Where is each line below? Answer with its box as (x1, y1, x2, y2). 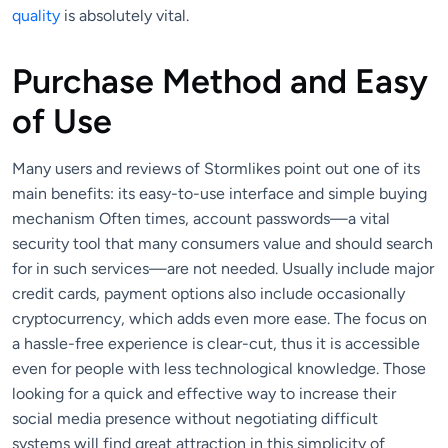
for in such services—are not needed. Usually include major (12, 258, 434, 278)
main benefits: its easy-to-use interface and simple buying (12, 183, 427, 203)
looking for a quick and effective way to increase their (12, 383, 396, 403)
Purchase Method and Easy (12, 61, 428, 103)
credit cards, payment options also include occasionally (12, 283, 405, 303)
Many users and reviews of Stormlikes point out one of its (12, 158, 420, 178)
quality (12, 6, 60, 26)
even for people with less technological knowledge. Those (12, 358, 426, 378)
